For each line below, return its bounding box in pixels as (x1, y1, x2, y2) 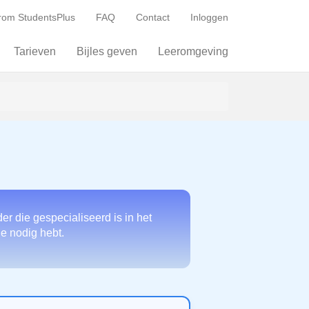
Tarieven (14, 46, 56, 57)
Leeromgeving (158, 46, 228, 57)
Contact (136, 12, 170, 23)
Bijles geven (77, 46, 137, 57)
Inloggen (190, 12, 228, 23)
